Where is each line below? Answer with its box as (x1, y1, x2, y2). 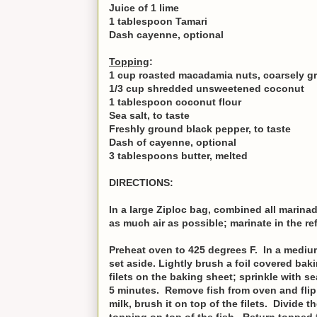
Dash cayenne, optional (109, 28, 224, 40)
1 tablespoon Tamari (109, 15, 207, 27)
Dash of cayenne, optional (109, 136, 236, 148)
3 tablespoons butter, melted (109, 149, 250, 161)
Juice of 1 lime (109, 1, 179, 13)
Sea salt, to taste (109, 109, 190, 121)
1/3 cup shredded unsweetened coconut (109, 82, 304, 94)
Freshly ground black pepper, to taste (109, 122, 291, 134)
